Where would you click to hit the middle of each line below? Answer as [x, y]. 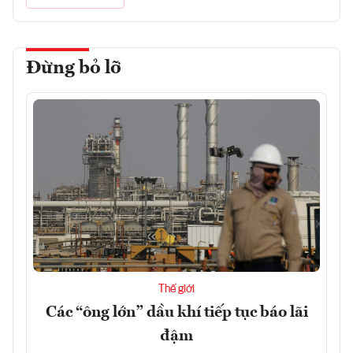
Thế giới [176, 289]
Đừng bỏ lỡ [74, 69]
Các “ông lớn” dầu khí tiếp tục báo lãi [176, 312]
